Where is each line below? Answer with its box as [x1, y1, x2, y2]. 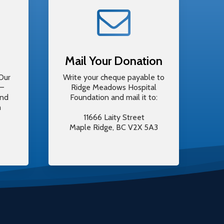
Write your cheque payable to [63, 72, 164, 82]
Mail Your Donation [65, 53, 162, 68]
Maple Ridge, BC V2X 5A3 [69, 122, 158, 132]
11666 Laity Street [83, 112, 144, 122]
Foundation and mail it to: [70, 92, 157, 102]
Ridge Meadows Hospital [71, 82, 156, 92]
